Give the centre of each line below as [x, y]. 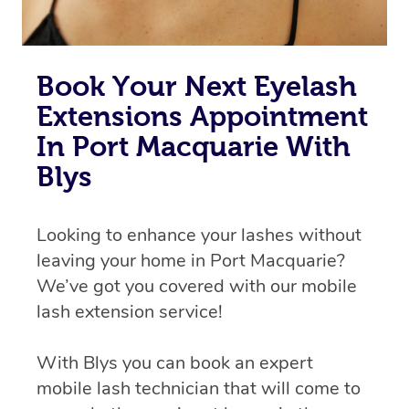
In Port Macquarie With [194, 147]
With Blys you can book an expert [175, 363]
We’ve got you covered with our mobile [197, 287]
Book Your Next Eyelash [197, 86]
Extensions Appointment [202, 116]
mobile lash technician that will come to [199, 389]
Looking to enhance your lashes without [199, 236]
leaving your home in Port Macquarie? [191, 261]
